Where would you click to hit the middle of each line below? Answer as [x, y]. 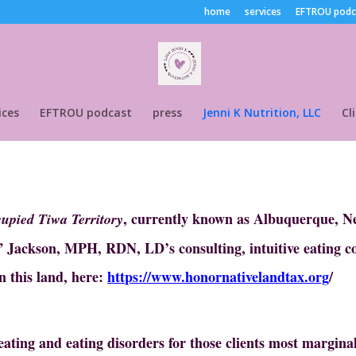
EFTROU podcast [85, 112]
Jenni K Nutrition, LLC [261, 112]
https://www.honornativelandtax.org [219, 276]
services [263, 12]
